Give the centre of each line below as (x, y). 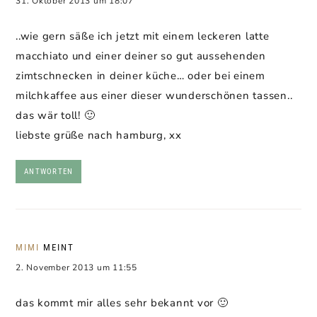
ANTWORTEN (49, 172)
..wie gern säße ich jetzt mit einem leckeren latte (143, 36)
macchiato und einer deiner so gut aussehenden (141, 56)
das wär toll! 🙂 (56, 115)
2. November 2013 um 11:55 (76, 267)
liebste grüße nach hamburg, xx (99, 135)
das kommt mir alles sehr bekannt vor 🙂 (122, 303)
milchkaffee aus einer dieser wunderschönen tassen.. (154, 96)
